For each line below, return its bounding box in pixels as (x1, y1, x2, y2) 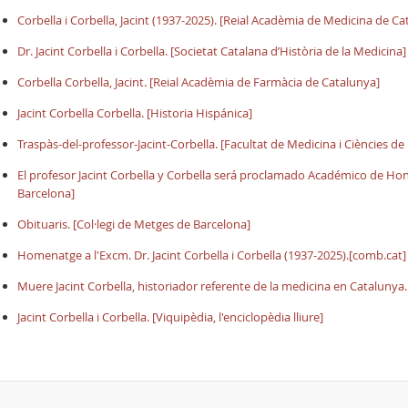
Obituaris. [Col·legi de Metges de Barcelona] (17, 216, 250, 232)
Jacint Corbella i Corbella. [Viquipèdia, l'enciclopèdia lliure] (17, 309, 323, 325)
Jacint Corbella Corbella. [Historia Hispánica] (17, 105, 252, 121)
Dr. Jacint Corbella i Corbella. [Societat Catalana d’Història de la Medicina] (17, 43, 406, 59)
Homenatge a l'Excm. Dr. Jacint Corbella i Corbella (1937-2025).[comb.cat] (17, 247, 406, 263)
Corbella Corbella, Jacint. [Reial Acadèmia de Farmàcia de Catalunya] (17, 74, 380, 90)
